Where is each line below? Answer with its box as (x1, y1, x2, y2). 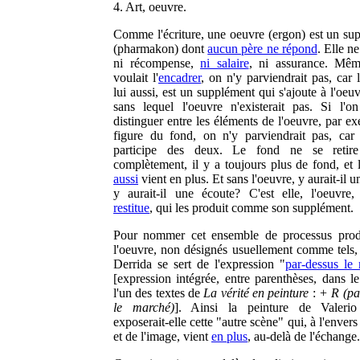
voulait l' (113, 71, 158, 84)
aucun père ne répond (207, 42, 317, 55)
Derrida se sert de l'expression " (113, 257, 285, 271)
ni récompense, (113, 56, 200, 70)
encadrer (158, 71, 201, 84)
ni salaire (200, 56, 249, 70)
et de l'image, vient (113, 329, 211, 343)
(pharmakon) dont (113, 42, 208, 55)
